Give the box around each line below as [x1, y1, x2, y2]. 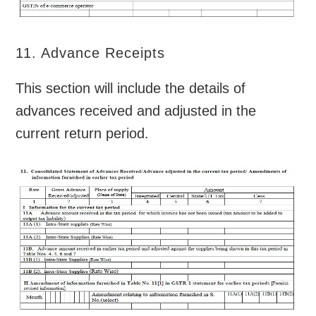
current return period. [16, 125, 150, 141]
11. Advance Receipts [16, 44, 166, 61]
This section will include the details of [16, 80, 246, 96]
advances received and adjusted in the [16, 102, 257, 119]
